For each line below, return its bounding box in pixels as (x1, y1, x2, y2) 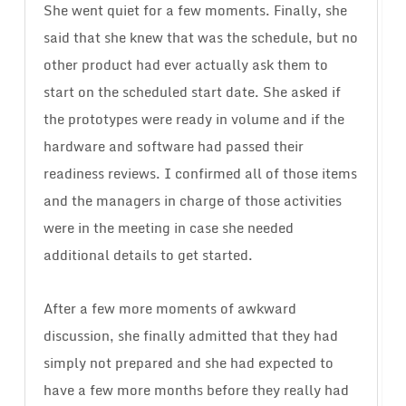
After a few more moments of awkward (43, 297, 296, 320)
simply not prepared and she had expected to (43, 352, 333, 374)
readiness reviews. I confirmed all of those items (43, 162, 357, 185)
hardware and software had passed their (43, 135, 304, 158)
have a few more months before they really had (43, 379, 349, 401)
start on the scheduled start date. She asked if (43, 81, 341, 103)
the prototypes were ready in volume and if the (43, 108, 344, 130)
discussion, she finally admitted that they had (43, 324, 338, 347)
